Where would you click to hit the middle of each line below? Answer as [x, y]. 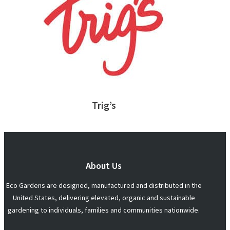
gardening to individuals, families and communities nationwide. [104, 210]
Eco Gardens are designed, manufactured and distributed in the [104, 186]
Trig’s [104, 105]
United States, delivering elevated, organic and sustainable [104, 198]
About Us [104, 166]
